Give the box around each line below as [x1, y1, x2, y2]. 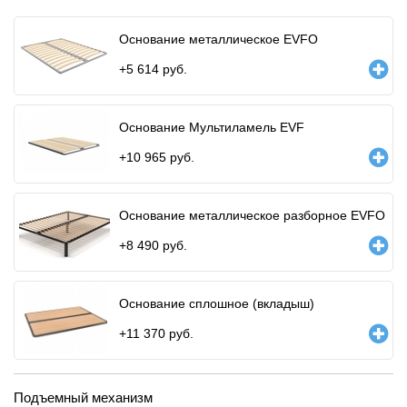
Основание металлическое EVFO [119, 31, 318, 46]
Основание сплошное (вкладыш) [119, 295, 314, 311]
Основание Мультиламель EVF [119, 119, 304, 134]
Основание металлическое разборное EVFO [119, 207, 385, 223]
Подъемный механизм [14, 389, 153, 405]
